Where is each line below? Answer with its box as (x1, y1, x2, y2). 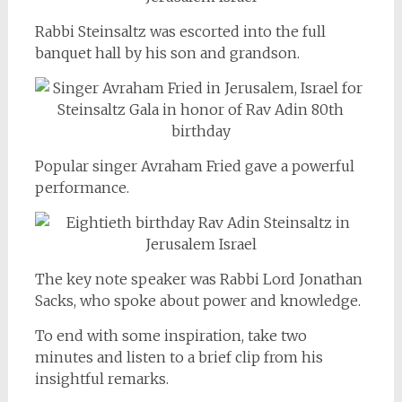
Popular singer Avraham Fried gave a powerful (34, 156, 354, 175)
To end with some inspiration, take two (34, 326, 307, 345)
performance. (34, 178, 129, 197)
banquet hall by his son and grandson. (34, 43, 300, 62)
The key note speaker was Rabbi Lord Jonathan (34, 269, 363, 288)
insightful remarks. (34, 369, 169, 388)
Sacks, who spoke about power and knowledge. (34, 291, 361, 310)
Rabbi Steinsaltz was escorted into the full (34, 22, 326, 40)
